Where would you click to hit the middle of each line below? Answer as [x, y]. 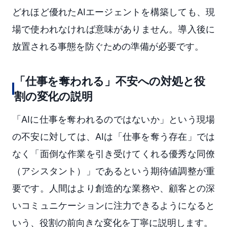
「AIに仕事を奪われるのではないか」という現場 [113, 119]
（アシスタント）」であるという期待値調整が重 [113, 171]
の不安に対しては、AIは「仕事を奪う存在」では [113, 136]
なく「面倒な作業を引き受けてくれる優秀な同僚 [113, 154]
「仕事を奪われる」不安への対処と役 [110, 81]
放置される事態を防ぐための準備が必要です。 [108, 46]
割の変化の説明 [53, 96]
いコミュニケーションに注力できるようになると [113, 205]
